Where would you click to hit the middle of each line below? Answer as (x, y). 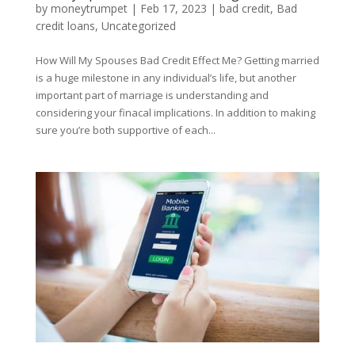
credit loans (65, 26)
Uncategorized (138, 26)
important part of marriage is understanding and (152, 95)
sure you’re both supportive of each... (125, 130)
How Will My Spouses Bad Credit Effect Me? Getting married (177, 61)
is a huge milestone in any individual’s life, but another (166, 78)
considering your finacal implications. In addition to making (175, 113)
